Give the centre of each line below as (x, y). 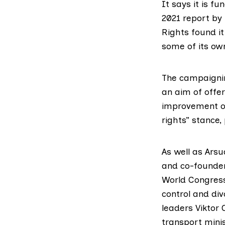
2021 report (186, 18)
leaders (179, 208)
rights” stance (191, 120)
